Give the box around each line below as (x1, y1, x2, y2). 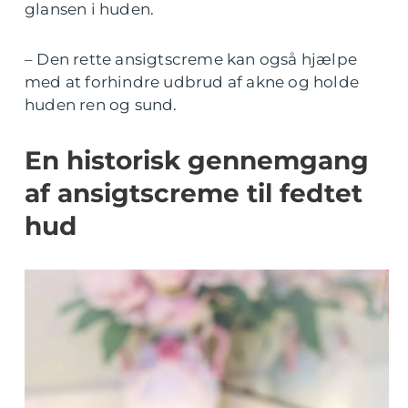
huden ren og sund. (25, 96, 178, 114)
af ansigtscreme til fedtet (25, 178, 362, 209)
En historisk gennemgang (25, 145, 369, 176)
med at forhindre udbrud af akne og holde (25, 73, 360, 91)
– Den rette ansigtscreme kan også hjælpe (25, 50, 358, 68)
